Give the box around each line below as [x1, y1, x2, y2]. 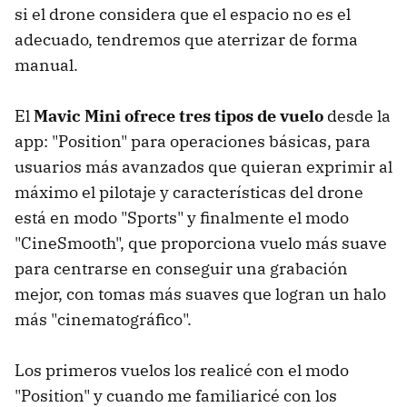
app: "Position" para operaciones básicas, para [15, 130, 371, 152]
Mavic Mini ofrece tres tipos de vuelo [34, 104, 323, 126]
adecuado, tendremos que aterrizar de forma [15, 28, 358, 50]
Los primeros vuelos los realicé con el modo [15, 359, 349, 381]
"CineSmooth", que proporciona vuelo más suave [15, 232, 387, 253]
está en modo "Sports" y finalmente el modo [15, 206, 349, 228]
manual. [15, 54, 78, 75]
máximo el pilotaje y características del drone [15, 181, 363, 203]
